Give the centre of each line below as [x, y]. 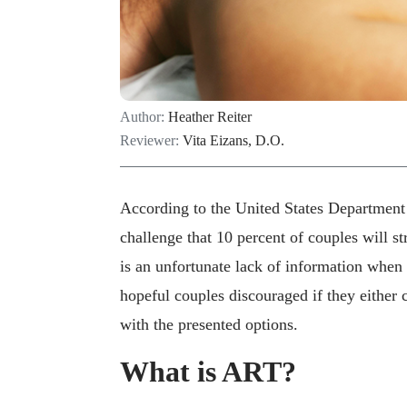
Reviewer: [151, 140]
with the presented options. [209, 325]
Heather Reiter [210, 116]
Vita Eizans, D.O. [233, 140]
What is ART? [208, 372]
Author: [144, 116]
